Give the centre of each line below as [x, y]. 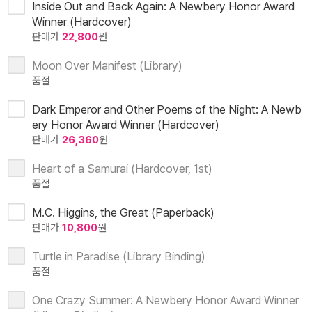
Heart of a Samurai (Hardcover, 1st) [122, 169]
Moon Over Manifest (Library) [107, 66]
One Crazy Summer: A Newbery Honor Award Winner [165, 301]
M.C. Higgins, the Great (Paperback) [123, 213]
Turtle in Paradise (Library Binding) [119, 257]
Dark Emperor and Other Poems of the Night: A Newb [167, 110]
